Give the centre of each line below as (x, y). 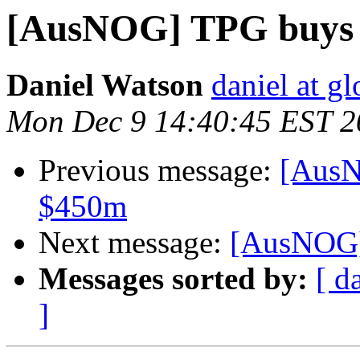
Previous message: (159, 170)
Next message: (134, 243)
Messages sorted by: (173, 279)
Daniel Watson (105, 85)
